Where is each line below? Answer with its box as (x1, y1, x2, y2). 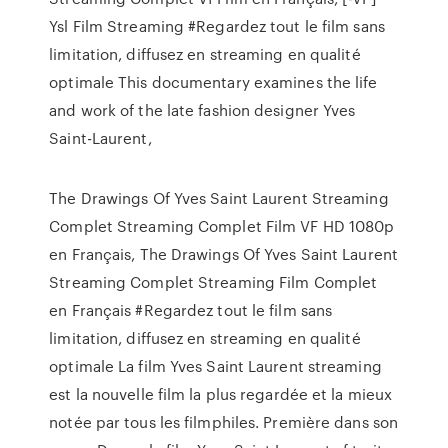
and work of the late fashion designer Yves (49, 99, 356, 121)
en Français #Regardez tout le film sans (49, 299, 333, 321)
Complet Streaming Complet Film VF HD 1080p (49, 215, 395, 237)
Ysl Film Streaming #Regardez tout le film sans (49, 15, 385, 37)
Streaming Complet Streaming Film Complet (49, 271, 378, 293)
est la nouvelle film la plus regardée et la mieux (49, 383, 393, 405)
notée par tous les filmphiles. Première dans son (49, 411, 399, 433)
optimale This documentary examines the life (49, 71, 378, 93)
